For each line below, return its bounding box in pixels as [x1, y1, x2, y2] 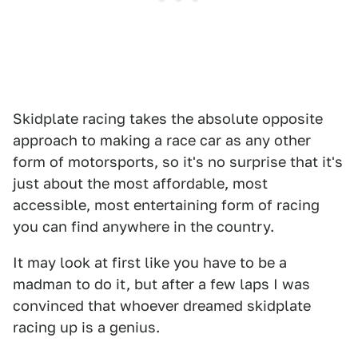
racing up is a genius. [13, 319, 160, 336]
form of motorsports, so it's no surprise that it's [13, 153, 343, 170]
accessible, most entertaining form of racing [13, 197, 320, 213]
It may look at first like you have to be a [13, 254, 287, 271]
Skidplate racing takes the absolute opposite [13, 110, 323, 127]
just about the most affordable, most [13, 175, 268, 192]
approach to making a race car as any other [13, 132, 311, 149]
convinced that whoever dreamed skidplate [13, 297, 311, 314]
